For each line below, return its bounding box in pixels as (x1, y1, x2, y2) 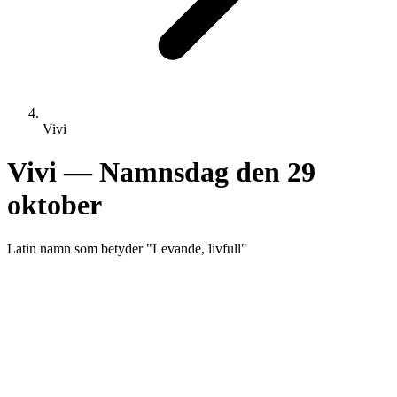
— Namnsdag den (57, 156, 287, 189)
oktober (7, 189, 102, 222)
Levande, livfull (152, 240, 241, 256)
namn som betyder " (36, 240, 152, 256)
